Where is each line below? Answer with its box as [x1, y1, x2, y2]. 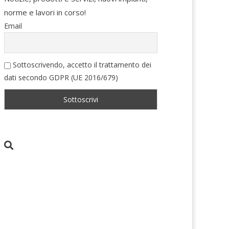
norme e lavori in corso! [4, 7, 86, 17]
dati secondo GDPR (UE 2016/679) [4, 73, 118, 82]
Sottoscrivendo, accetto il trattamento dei [11, 60, 151, 70]
